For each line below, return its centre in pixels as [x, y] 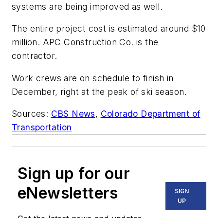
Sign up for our [74, 174]
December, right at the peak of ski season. [99, 91]
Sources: [31, 114]
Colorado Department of [150, 114]
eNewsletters [68, 193]
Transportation [42, 127]
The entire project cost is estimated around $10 [109, 29]
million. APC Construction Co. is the [85, 42]
